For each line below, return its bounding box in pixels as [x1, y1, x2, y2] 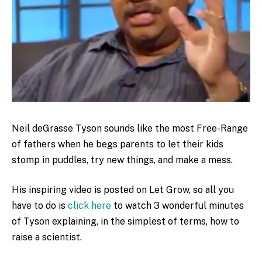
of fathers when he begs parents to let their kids [12, 138, 223, 150]
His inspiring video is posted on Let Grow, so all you [12, 184, 234, 196]
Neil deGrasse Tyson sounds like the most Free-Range [12, 122, 248, 134]
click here [68, 200, 111, 212]
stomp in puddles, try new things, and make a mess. [12, 154, 233, 166]
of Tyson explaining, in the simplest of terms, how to [12, 216, 239, 227]
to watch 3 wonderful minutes [111, 200, 244, 212]
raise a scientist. [12, 232, 82, 243]
